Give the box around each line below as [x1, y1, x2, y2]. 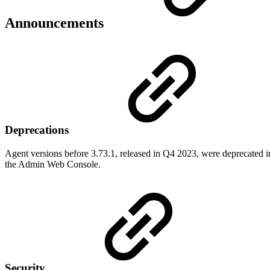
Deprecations [5, 124, 72, 137]
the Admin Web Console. [5, 159, 101, 170]
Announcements [5, 15, 107, 31]
